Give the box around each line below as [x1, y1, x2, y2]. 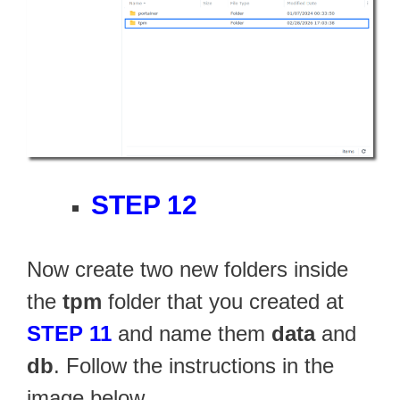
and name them [112, 321, 271, 346]
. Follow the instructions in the [54, 354, 334, 379]
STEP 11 [27, 321, 112, 346]
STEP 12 [91, 190, 197, 221]
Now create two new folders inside [27, 257, 348, 282]
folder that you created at [102, 289, 344, 314]
